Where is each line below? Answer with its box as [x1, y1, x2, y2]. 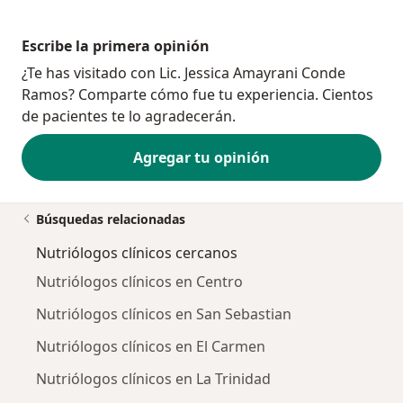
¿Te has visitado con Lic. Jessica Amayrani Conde [22, 63, 345, 84]
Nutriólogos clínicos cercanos [36, 243, 237, 264]
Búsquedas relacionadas [36, 210, 185, 228]
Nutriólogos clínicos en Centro [36, 272, 243, 292]
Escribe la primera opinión [22, 36, 210, 57]
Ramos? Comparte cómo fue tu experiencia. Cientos [22, 85, 373, 105]
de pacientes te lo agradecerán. [22, 106, 236, 127]
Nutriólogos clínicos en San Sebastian [36, 304, 291, 325]
